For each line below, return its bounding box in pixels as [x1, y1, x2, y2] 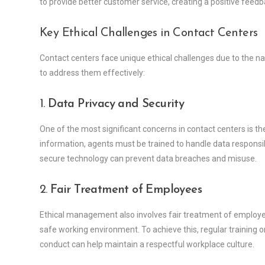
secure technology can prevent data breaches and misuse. [40, 154, 257, 164]
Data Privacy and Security [48, 98, 185, 111]
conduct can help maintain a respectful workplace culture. [40, 240, 254, 250]
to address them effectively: [40, 68, 145, 78]
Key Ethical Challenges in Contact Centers [40, 27, 258, 40]
